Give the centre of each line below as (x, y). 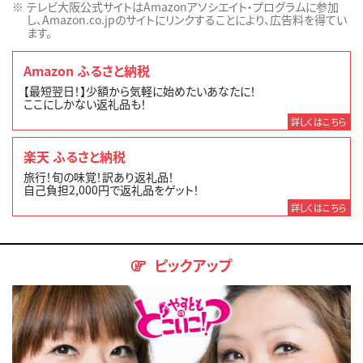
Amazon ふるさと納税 (87, 70)
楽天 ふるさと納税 (75, 156)
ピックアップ (193, 265)
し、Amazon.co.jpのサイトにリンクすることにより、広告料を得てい (187, 20)
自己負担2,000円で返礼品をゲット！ (112, 190)
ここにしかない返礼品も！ (85, 104)
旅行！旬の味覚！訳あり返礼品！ (99, 177)
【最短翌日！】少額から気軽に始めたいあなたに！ (140, 91)
